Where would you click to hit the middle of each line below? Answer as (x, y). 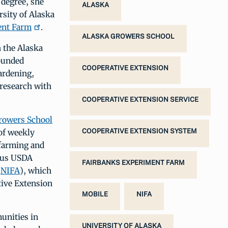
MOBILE (95, 194)
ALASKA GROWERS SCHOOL (128, 36)
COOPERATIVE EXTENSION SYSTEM (139, 131)
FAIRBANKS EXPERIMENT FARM (133, 163)
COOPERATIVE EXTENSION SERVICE (140, 99)
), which (36, 170)
